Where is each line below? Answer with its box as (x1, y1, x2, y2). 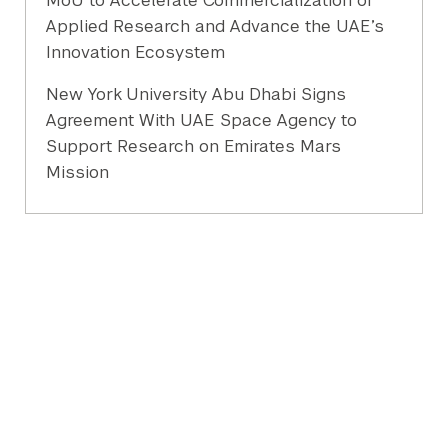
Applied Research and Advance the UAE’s (46, 15, 385, 38)
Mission (46, 161, 110, 184)
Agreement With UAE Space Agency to (46, 109, 358, 132)
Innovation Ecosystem (46, 41, 226, 64)
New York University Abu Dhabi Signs (46, 83, 347, 106)
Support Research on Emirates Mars (46, 135, 342, 158)
